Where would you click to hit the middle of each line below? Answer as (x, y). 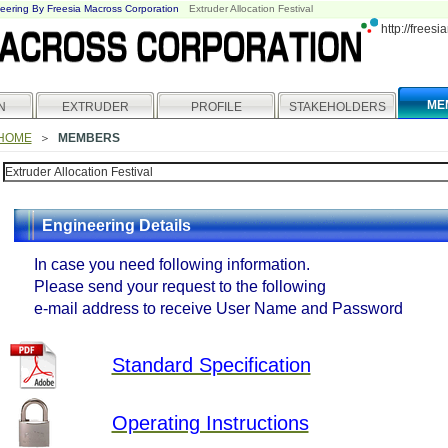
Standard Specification (211, 365)
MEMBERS (88, 138)
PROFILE (216, 107)
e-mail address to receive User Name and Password (218, 308)
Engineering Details (116, 225)
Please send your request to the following (179, 286)
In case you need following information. (171, 264)
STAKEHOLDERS (337, 107)
